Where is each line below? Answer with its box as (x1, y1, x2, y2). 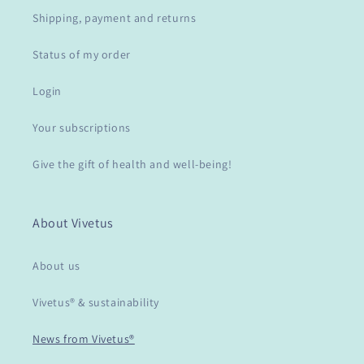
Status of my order (32, 47, 131, 63)
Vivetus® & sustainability (32, 295, 159, 310)
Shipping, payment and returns (32, 11, 197, 26)
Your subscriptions (32, 120, 131, 136)
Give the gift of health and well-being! (32, 157, 232, 172)
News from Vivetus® (32, 331, 135, 347)
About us (32, 258, 80, 274)
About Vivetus (32, 214, 114, 232)
